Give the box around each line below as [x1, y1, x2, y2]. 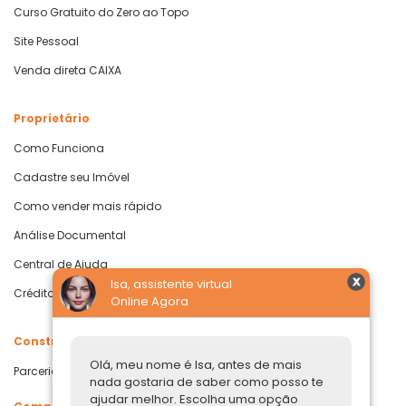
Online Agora [111, 293, 188, 311]
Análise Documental [14, 227, 126, 243]
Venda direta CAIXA [14, 62, 121, 78]
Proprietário [14, 110, 90, 126]
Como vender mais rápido [14, 198, 161, 214]
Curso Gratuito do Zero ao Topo [14, 4, 188, 20]
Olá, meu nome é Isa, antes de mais [90, 355, 303, 373]
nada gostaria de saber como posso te [90, 372, 324, 391]
